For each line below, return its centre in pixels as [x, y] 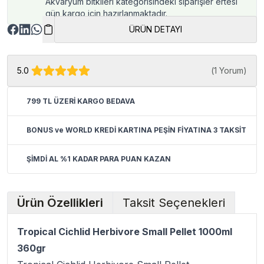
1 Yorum [229, 70]
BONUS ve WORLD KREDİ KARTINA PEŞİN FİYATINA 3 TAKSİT [136, 130]
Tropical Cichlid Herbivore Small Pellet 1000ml [125, 232]
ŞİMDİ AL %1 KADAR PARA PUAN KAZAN [99, 159]
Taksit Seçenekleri [174, 203]
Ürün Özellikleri [60, 203]
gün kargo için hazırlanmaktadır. [106, 13]
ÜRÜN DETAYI [156, 29]
